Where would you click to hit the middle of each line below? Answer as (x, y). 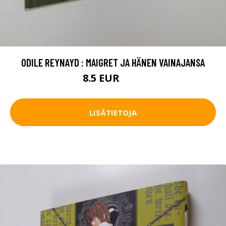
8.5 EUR (102, 78)
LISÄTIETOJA (113, 112)
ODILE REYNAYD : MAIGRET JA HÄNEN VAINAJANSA (113, 63)
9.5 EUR (133, 80)
